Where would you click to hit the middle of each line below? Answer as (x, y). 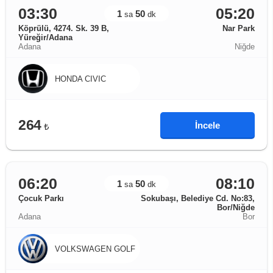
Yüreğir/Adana (45, 37)
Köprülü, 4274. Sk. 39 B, (64, 28)
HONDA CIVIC (80, 79)
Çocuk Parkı (41, 198)
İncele (207, 125)
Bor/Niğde (236, 207)
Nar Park (239, 28)
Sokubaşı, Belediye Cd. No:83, (198, 198)
